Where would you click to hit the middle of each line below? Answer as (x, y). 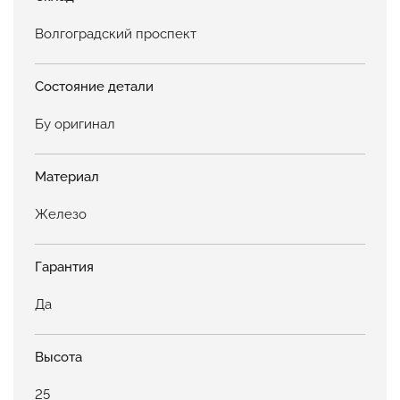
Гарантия (64, 267)
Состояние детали (94, 86)
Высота (58, 357)
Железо (61, 214)
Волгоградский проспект (116, 33)
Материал (67, 176)
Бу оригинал (75, 124)
